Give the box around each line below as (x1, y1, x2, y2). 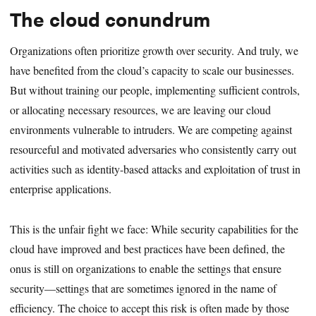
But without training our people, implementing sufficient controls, (10, 82, 300, 97)
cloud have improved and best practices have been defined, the (10, 241, 286, 256)
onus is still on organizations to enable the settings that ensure (10, 260, 282, 276)
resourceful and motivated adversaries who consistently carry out (10, 141, 297, 157)
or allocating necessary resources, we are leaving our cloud (10, 102, 272, 117)
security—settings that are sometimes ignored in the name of (10, 280, 277, 296)
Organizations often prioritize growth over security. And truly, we (10, 42, 299, 58)
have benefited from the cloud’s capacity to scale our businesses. (10, 62, 295, 78)
